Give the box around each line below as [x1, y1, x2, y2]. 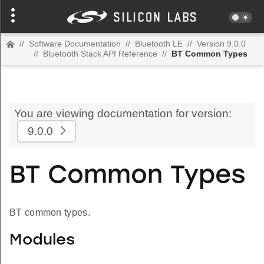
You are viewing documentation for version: [14, 107, 232, 120]
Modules [9, 232, 75, 249]
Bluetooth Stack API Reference [43, 49, 157, 58]
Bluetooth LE [135, 39, 183, 48]
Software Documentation [29, 39, 121, 48]
